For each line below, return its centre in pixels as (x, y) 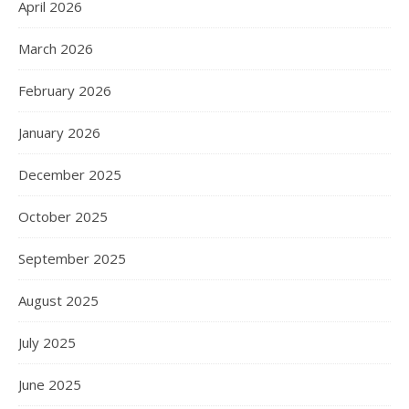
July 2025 (47, 343)
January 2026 (59, 133)
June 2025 (50, 385)
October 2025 (63, 217)
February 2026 (65, 91)
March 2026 (56, 49)
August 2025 (58, 301)
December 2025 (70, 175)
